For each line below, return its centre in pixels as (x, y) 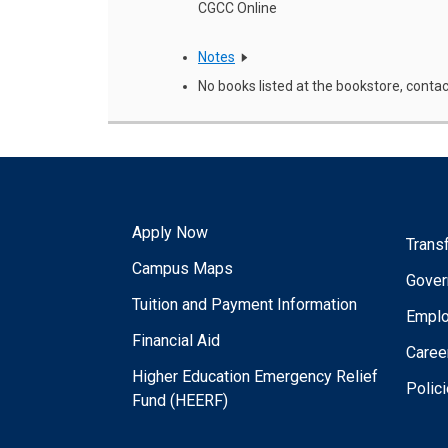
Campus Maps (182, 268)
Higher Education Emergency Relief (255, 376)
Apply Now (170, 232)
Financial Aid (176, 340)
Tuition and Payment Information (244, 304)
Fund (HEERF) (180, 400)
